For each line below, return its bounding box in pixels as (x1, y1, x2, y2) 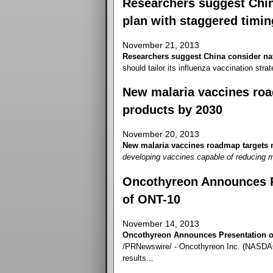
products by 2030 (122, 103, 222, 117)
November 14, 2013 (122, 218, 199, 229)
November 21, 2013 (122, 40, 199, 51)
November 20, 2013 (122, 129, 199, 140)
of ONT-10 (122, 192, 180, 206)
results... (122, 253, 154, 263)
